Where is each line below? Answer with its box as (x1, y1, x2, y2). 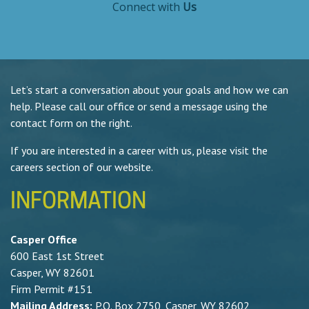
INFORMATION (10, 192, 146, 215)
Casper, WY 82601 (10, 265, 94, 279)
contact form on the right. (10, 116, 132, 130)
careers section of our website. (10, 160, 153, 174)
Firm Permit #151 (10, 281, 92, 296)
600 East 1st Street (10, 248, 104, 263)
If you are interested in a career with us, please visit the (10, 143, 268, 157)
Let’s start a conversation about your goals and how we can (10, 83, 288, 97)
